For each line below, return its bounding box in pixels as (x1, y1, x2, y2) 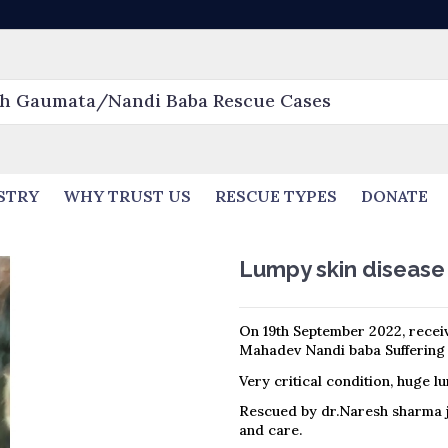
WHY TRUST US (63, 186, 191, 207)
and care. (239, 420, 302, 439)
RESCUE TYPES (215, 186, 337, 207)
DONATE (361, 186, 428, 207)
